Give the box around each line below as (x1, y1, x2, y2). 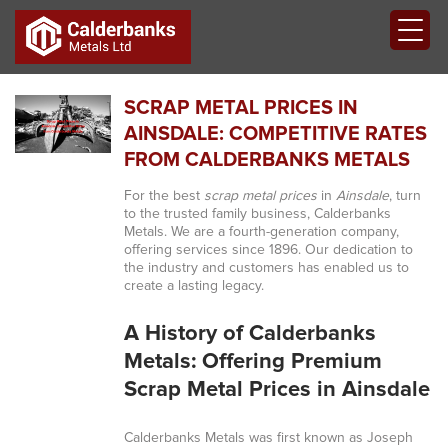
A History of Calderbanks (123, 323, 376, 345)
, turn (388, 189, 421, 203)
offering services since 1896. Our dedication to (123, 243, 413, 257)
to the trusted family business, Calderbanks (123, 207, 391, 221)
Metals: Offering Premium (123, 351, 382, 373)
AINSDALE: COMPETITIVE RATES (123, 124, 427, 144)
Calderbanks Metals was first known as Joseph (123, 431, 413, 445)
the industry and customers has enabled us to (123, 261, 409, 275)
